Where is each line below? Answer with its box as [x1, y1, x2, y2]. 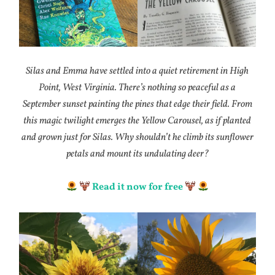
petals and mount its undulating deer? [66, 147, 209, 161]
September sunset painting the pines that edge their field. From [22, 97, 252, 111]
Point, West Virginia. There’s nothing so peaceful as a [39, 80, 236, 95]
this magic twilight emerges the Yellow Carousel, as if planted [23, 114, 252, 128]
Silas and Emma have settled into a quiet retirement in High [26, 64, 249, 78]
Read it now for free [91, 180, 183, 194]
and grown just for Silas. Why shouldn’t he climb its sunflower [21, 130, 254, 144]
